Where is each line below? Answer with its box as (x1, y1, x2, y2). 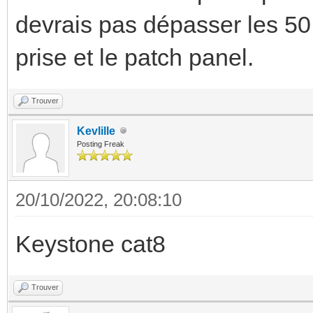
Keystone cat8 (15, 230, 166, 257)
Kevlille (77, 124, 115, 137)
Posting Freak (77, 139, 124, 148)
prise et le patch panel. (15, 43, 254, 71)
